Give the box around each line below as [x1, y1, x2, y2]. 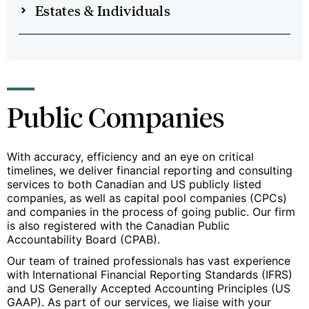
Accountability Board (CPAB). [7, 232, 160, 247]
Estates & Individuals [34, 1, 171, 20]
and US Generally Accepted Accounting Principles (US [7, 281, 290, 296]
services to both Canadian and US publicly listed [7, 177, 261, 192]
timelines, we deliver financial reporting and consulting [7, 163, 292, 178]
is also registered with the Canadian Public [7, 219, 230, 233]
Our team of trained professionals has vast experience [7, 254, 290, 268]
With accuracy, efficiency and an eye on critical [7, 150, 254, 164]
